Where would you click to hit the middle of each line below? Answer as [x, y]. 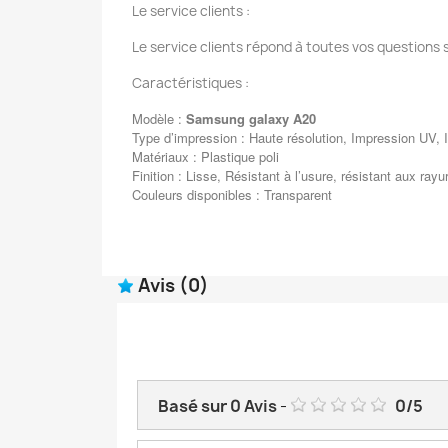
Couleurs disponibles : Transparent [232, 195]
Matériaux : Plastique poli [205, 157]
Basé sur [194, 406]
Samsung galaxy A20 [251, 119]
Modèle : [159, 119]
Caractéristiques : [192, 83]
